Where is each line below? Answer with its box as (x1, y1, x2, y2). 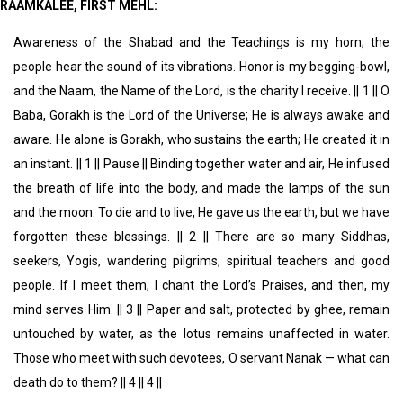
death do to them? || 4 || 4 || (13, 375, 162, 390)
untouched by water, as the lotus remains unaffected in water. (13, 327, 390, 342)
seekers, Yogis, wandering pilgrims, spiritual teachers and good (13, 254, 390, 269)
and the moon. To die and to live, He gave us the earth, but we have (13, 205, 390, 220)
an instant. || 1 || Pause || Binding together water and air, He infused (13, 157, 390, 172)
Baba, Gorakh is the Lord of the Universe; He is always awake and (13, 108, 390, 123)
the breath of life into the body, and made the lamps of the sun (13, 181, 390, 196)
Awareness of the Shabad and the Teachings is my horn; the (13, 35, 390, 50)
